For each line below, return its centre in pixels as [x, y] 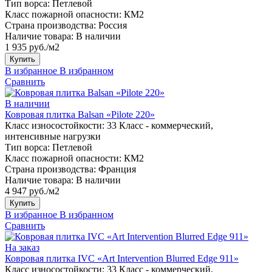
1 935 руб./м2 [32, 47]
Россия [113, 25]
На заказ [22, 247]
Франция [117, 169]
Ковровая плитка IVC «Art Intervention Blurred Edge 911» [122, 258]
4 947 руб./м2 [32, 191]
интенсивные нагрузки [53, 136]
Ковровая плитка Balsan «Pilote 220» [80, 114]
